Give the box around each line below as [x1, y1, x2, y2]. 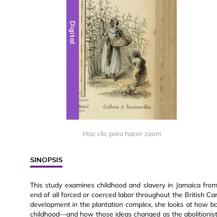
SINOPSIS [30, 155, 62, 165]
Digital [68, 21, 77, 45]
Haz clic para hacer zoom [83, 129, 161, 139]
